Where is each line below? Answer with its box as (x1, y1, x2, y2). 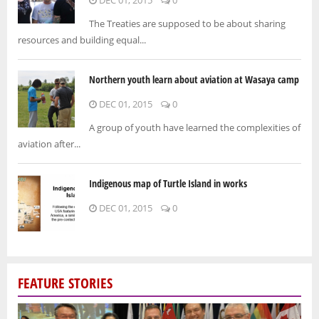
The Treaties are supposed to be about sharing (89, 16, 286, 30)
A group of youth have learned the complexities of (89, 120, 300, 134)
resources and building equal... (18, 33, 146, 46)
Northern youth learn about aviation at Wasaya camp (89, 72, 299, 86)
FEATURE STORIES (18, 273, 113, 293)
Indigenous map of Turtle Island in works (89, 176, 247, 190)
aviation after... (18, 137, 80, 150)
